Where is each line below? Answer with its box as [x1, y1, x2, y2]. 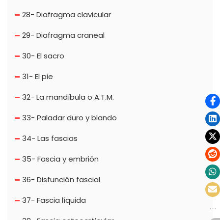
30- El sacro [22, 51, 64, 61]
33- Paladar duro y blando [22, 112, 117, 123]
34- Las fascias [22, 133, 78, 144]
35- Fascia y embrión [22, 154, 99, 165]
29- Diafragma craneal [22, 30, 105, 41]
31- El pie [22, 71, 53, 82]
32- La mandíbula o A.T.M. [22, 92, 114, 103]
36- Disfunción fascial [22, 174, 100, 185]
